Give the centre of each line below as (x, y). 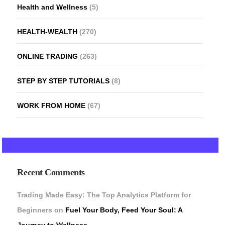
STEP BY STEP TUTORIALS (64, 81)
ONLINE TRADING (48, 56)
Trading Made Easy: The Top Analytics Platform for (104, 195)
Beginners (35, 210)
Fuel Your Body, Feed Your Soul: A (124, 210)
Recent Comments (51, 172)
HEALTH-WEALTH (47, 31)
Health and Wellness (52, 7)
